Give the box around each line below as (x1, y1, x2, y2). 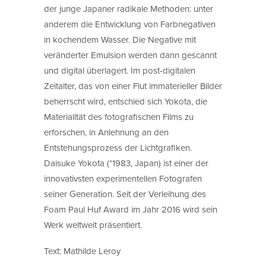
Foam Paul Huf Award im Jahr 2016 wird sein (44, 202, 217, 216)
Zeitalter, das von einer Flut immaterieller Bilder (44, 79, 222, 92)
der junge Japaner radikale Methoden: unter (44, 2, 213, 15)
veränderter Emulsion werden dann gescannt (44, 48, 217, 61)
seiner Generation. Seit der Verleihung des (44, 187, 206, 200)
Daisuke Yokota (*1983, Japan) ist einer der (44, 156, 208, 169)
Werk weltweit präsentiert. (44, 218, 142, 231)
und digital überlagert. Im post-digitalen (44, 64, 195, 77)
